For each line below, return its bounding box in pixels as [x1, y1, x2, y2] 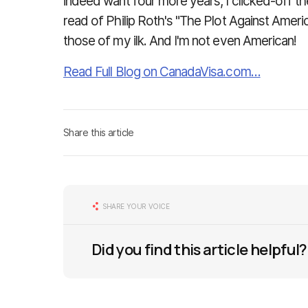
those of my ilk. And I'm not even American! [63, 33, 297, 49]
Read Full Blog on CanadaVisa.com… [63, 64, 261, 80]
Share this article [63, 126, 134, 138]
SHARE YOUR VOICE [102, 202, 170, 210]
